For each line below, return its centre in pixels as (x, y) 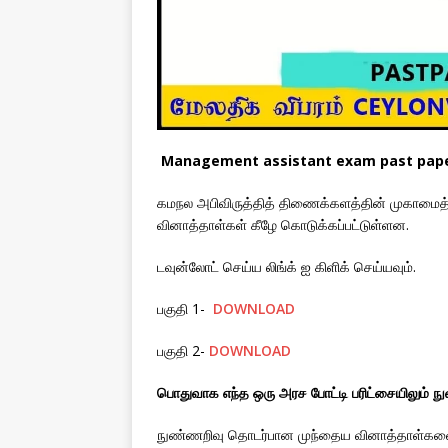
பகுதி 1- (185, 309)
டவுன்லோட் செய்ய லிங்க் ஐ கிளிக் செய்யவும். (286, 267)
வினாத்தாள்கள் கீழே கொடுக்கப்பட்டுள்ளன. (283, 225)
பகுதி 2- (183, 351)
